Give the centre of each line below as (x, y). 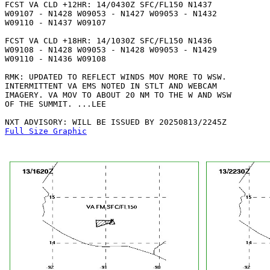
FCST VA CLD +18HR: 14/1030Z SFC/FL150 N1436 (108, 41)
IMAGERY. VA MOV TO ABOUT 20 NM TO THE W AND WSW (118, 95)
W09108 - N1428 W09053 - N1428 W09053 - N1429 (111, 50)
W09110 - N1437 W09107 (58, 23)
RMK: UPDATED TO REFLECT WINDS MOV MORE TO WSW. (116, 77)
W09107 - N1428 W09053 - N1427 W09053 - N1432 (111, 14)
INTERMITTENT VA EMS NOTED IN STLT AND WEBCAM (111, 86)
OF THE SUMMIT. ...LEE (55, 104)
